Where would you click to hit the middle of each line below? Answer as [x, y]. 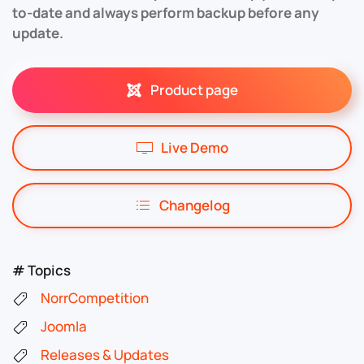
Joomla [64, 326]
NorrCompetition [95, 297]
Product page [194, 89]
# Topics [41, 270]
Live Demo [194, 147]
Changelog [194, 205]
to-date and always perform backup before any [166, 12]
